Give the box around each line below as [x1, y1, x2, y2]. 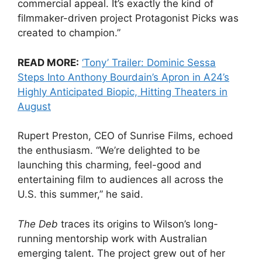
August [18, 100, 51, 112]
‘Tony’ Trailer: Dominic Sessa [82, 56, 216, 68]
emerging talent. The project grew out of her [18, 247, 225, 259]
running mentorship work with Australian [18, 232, 207, 244]
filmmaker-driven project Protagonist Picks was [18, 12, 239, 25]
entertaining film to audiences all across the [18, 174, 223, 186]
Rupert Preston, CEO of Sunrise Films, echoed [18, 130, 233, 142]
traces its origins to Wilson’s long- [58, 218, 218, 230]
